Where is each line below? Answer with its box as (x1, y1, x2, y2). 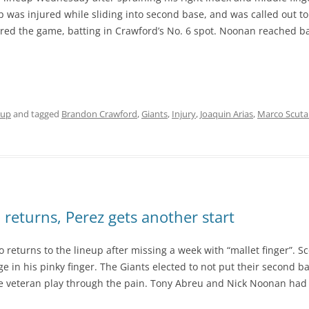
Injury (172, 108, 196, 120)
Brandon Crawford (61, 108, 137, 120)
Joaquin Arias (200, 108, 253, 120)
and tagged (11, 108, 61, 120)
